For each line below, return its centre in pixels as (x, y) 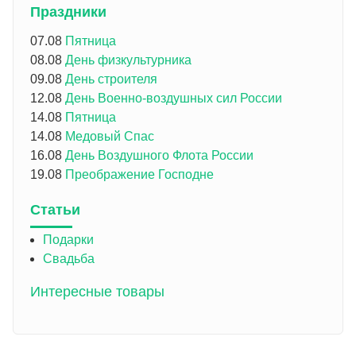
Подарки (68, 239)
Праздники (68, 12)
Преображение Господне (139, 175)
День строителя (111, 79)
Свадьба (68, 258)
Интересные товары (97, 291)
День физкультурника (128, 60)
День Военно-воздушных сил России (173, 99)
